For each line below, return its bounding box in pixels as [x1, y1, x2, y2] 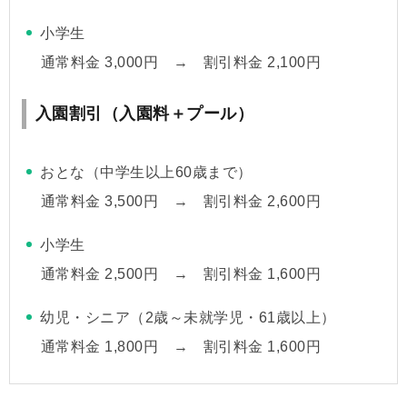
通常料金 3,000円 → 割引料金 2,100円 [40, 54, 322, 70]
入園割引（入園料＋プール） [35, 104, 254, 123]
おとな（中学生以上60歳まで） [40, 164, 253, 180]
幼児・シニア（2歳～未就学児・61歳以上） [40, 309, 336, 325]
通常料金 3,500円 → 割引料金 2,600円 [40, 193, 322, 209]
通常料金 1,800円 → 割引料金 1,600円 [40, 338, 322, 354]
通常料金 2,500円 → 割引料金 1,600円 [40, 265, 322, 282]
